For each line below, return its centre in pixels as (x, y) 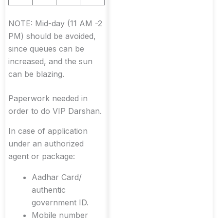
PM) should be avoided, (52, 36)
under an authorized (46, 144)
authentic (49, 190)
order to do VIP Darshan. (55, 111)
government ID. (60, 203)
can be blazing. (36, 74)
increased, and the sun (50, 62)
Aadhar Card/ (57, 177)
